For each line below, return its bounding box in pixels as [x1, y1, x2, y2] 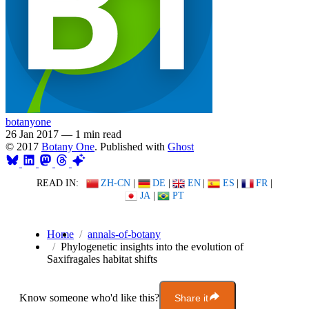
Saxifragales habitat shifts [47, 253, 157, 266]
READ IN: [36, 177, 79, 189]
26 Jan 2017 [6, 128, 59, 140]
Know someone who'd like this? [19, 291, 159, 303]
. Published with [94, 140, 168, 152]
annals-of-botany [88, 228, 161, 241]
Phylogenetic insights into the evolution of [61, 241, 243, 253]
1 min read [75, 128, 121, 140]
